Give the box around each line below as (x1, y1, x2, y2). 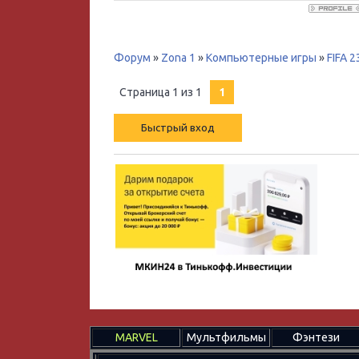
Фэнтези (292, 331, 340, 344)
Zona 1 (161, 51, 196, 64)
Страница (119, 86, 172, 99)
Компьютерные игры (206, 51, 317, 64)
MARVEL (115, 331, 158, 344)
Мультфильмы (186, 331, 266, 344)
